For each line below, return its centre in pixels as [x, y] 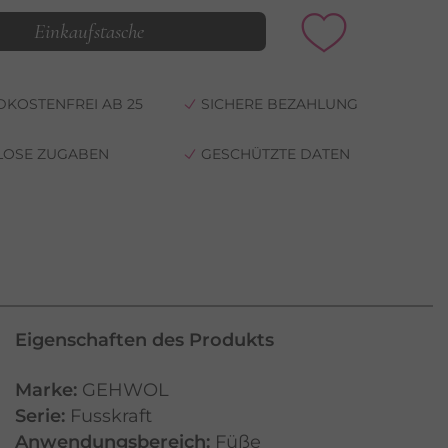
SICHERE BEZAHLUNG [279, 103]
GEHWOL [125, 389]
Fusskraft [111, 415]
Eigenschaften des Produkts [144, 339]
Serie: [40, 415]
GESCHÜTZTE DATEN [275, 153]
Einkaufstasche [89, 32]
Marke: [46, 389]
